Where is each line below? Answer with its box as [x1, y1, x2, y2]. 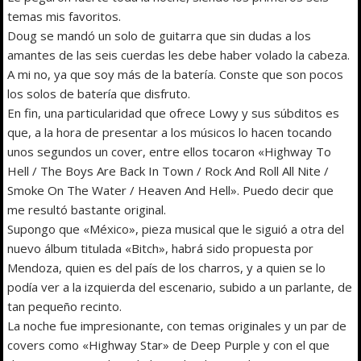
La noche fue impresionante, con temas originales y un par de [7, 317, 347, 334]
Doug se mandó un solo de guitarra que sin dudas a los [7, 27, 312, 44]
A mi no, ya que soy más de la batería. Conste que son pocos [7, 65, 344, 82]
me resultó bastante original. [7, 201, 167, 218]
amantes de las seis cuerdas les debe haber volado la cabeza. [7, 46, 351, 63]
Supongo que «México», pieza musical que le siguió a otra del [7, 220, 345, 237]
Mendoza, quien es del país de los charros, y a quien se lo [7, 259, 326, 276]
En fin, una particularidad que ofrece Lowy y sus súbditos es [7, 104, 340, 121]
